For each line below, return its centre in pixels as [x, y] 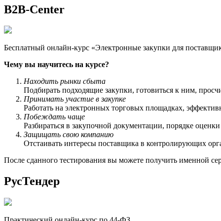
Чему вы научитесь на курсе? [56, 65]
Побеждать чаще [54, 117]
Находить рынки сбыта [65, 81]
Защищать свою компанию [69, 135]
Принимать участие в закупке [75, 99]
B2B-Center [34, 9]
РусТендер [32, 181]
